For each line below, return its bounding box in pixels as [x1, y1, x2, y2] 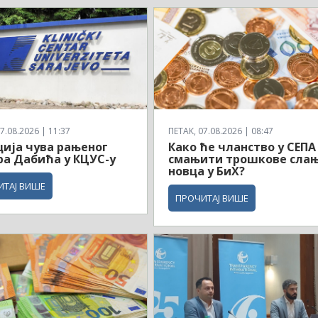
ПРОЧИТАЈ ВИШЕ [175, 191, 249, 204]
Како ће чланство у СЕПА [168, 138, 317, 155]
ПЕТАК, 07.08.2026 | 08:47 [168, 124, 274, 137]
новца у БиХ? [168, 163, 246, 179]
